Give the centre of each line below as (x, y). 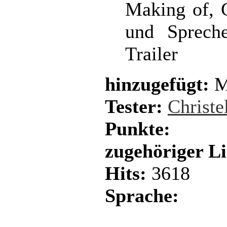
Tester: (134, 106)
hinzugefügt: (157, 84)
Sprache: (142, 196)
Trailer (152, 54)
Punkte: (138, 129)
